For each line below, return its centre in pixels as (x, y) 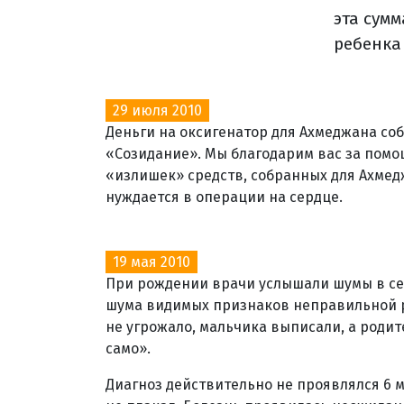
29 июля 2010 (157, 110)
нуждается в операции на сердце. (224, 197)
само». (128, 349)
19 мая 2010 (151, 262)
